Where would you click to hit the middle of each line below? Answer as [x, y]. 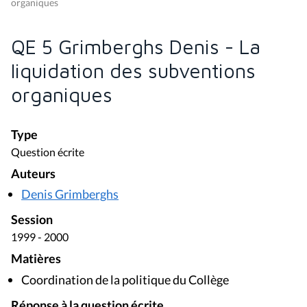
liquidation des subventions [133, 70]
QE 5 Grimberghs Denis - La [136, 46]
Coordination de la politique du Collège [125, 279]
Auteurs [33, 173]
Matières [36, 259]
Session [32, 220]
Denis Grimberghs [70, 194]
